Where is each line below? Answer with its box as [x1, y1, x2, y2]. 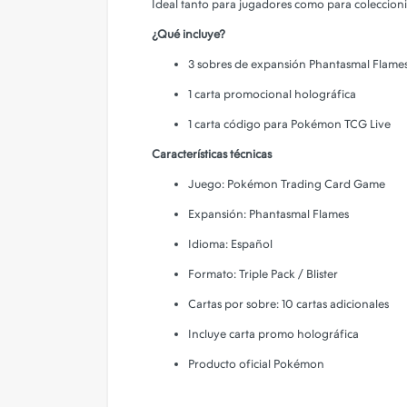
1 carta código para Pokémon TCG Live [188, 116, 391, 131]
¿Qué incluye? [152, 26, 225, 41]
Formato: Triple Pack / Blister [188, 266, 338, 281]
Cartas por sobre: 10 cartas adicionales [188, 296, 389, 311]
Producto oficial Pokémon [188, 356, 324, 371]
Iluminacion [115, 65, 184, 79]
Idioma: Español [188, 236, 273, 251]
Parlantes [115, 97, 169, 112]
